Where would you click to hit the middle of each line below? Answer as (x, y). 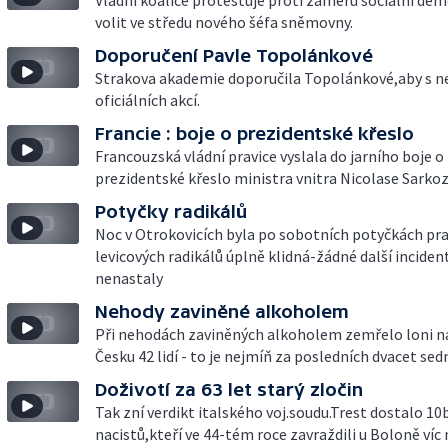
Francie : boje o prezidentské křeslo (254, 133)
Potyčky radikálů (171, 211)
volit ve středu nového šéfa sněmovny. (224, 22)
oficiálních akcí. (147, 100)
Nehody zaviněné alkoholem (222, 311)
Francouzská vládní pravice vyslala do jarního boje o (269, 156)
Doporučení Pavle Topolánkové (234, 55)
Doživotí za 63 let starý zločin (229, 389)
